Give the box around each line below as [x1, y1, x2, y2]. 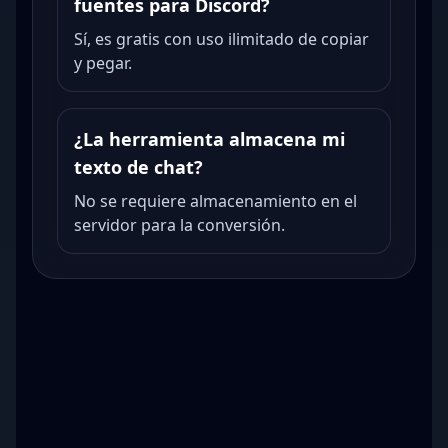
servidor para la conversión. [74, 214, 285, 236]
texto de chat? [74, 155, 203, 179]
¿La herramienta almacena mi [74, 127, 345, 151]
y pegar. [74, 52, 132, 74]
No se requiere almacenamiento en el [74, 190, 357, 212]
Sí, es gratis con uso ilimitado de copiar [74, 28, 369, 50]
